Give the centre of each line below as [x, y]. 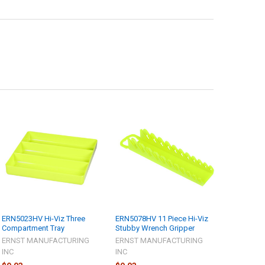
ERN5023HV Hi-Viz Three [44, 219]
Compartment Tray [33, 228]
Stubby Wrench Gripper [155, 228]
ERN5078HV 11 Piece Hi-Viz [162, 219]
